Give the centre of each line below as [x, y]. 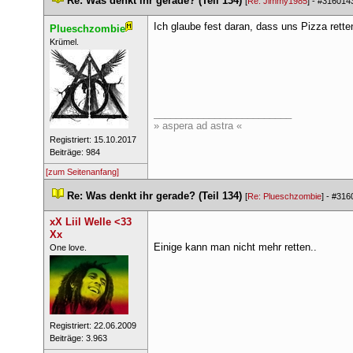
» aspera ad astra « [197, 126]
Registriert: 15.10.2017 [93, 139]
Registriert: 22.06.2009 [93, 325]
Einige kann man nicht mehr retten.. [235, 247]
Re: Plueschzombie [284, 196]
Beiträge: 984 [74, 152]
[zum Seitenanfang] [82, 172]
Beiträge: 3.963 [78, 338]
